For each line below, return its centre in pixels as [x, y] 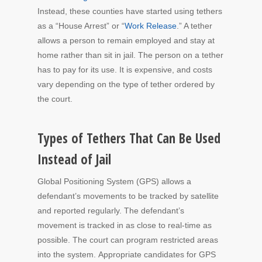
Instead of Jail [74, 159]
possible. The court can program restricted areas [128, 240]
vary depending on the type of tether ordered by [126, 84]
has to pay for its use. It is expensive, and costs [125, 70]
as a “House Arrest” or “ [81, 26]
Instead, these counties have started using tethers [130, 11]
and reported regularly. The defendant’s [111, 211]
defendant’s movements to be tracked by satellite [128, 196]
